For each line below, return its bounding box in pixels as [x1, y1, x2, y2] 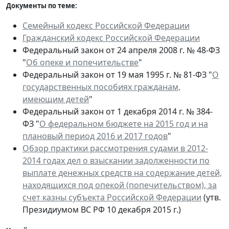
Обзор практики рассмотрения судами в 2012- [22, 142, 208, 154]
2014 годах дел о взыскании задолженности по [22, 154, 210, 166]
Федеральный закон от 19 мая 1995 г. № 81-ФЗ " [22, 68, 212, 80]
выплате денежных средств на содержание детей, [22, 167, 222, 178]
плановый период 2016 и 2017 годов [22, 130, 168, 142]
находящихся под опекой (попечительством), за [22, 179, 217, 191]
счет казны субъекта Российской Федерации [22, 191, 201, 203]
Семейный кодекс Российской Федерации [22, 19, 190, 31]
